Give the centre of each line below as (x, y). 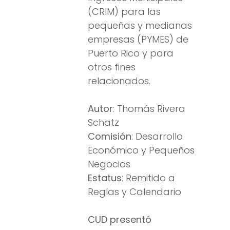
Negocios (109, 164)
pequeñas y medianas (140, 26)
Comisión (110, 137)
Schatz (103, 123)
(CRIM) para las (124, 12)
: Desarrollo (157, 137)
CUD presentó (120, 220)
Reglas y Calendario (135, 192)
